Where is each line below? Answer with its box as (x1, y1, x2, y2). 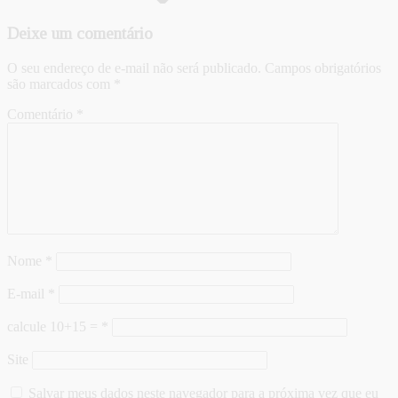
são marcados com (7, 76, 114, 92)
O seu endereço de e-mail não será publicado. (7, 60, 261, 76)
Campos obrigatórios (265, 60, 381, 76)
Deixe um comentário (7, 24, 153, 43)
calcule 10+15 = (7, 318, 101, 334)
